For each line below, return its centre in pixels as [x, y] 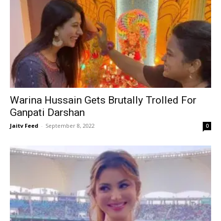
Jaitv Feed [24, 125]
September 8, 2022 [70, 125]
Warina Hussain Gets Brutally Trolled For [103, 100]
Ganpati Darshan [47, 112]
